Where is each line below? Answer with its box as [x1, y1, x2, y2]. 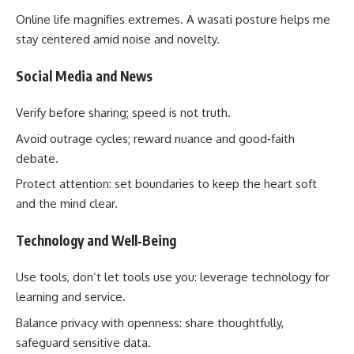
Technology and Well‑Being [16, 231, 176, 249]
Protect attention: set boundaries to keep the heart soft [16, 176, 317, 192]
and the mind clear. [16, 196, 118, 212]
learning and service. [16, 289, 126, 305]
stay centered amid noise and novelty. [16, 32, 220, 47]
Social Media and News [16, 66, 153, 85]
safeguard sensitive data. [16, 334, 151, 350]
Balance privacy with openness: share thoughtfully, [16, 314, 284, 330]
